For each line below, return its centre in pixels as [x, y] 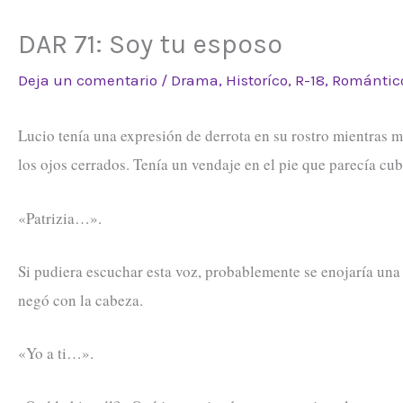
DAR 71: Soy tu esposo [150, 45]
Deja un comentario [88, 81]
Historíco [257, 81]
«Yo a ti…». [56, 353]
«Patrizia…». [60, 218]
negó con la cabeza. [81, 300]
